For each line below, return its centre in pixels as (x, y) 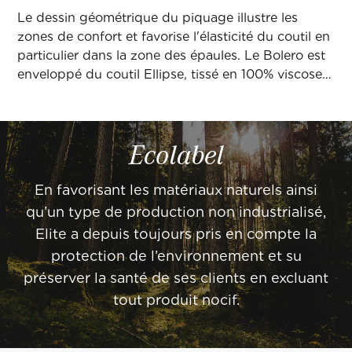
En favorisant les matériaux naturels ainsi (176, 190)
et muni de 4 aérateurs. (89, 93)
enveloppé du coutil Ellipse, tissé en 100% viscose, (172, 75)
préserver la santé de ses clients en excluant (176, 278)
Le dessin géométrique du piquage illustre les (158, 18)
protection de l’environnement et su (176, 256)
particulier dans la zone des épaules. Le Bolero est (172, 56)
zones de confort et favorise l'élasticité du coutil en (174, 37)
